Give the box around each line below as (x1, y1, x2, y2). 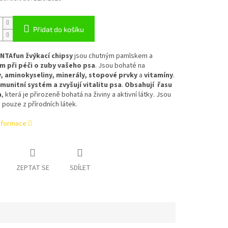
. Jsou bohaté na (95, 61, 145, 71)
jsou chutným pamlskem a (72, 51, 153, 62)
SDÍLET (69, 163, 91, 174)
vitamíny (144, 70, 173, 81)
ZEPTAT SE (16, 163, 49, 174)
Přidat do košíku (33, 25, 84, 34)
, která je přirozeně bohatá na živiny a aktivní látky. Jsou (1, 90, 171, 100)
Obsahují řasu (124, 80, 172, 91)
